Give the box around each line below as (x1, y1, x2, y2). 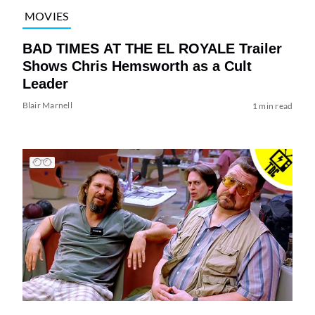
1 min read (252, 101, 293, 112)
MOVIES (24, 8, 69, 22)
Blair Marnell (22, 100, 72, 111)
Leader (22, 76, 68, 92)
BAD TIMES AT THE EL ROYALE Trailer (22, 41, 282, 57)
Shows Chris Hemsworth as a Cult (22, 58, 252, 75)
